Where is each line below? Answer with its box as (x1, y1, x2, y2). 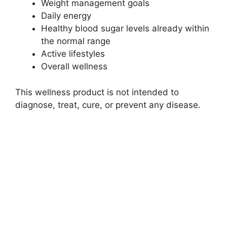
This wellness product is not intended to (15, 87, 179, 97)
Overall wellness (41, 61, 107, 72)
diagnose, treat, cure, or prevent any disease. (15, 99, 201, 110)
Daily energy (41, 11, 91, 21)
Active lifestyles (41, 49, 105, 59)
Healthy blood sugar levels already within (41, 23, 209, 34)
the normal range (41, 36, 110, 47)
